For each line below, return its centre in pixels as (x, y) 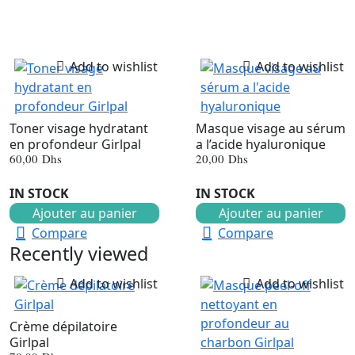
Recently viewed (79, 253)
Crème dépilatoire (63, 326)
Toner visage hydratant (79, 128)
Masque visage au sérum (271, 128)
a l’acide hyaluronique (261, 144)
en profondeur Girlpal (75, 144)
